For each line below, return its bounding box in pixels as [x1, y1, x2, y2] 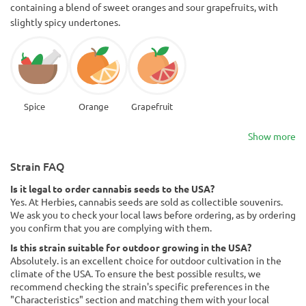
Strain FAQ [10, 158, 65, 173]
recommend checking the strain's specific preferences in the [10, 279, 270, 292]
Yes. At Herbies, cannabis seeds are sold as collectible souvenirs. [10, 195, 283, 208]
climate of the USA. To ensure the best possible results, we [10, 266, 261, 279]
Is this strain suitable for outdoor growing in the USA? [10, 240, 251, 253]
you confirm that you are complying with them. [10, 221, 212, 234]
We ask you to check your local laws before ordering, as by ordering [10, 208, 296, 221]
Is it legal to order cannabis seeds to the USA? [10, 182, 214, 195]
